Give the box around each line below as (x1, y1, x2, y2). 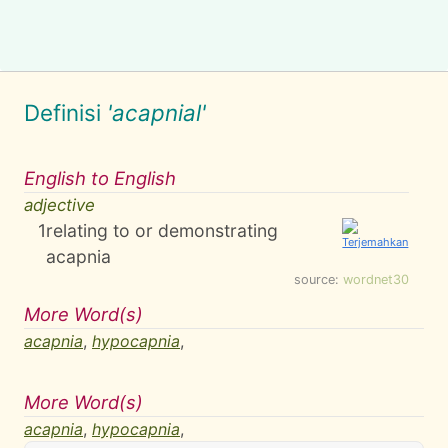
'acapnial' (107, 99, 206, 126)
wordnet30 (343, 272, 409, 287)
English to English (24, 167, 176, 189)
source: (294, 272, 343, 287)
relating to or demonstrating (46, 220, 279, 241)
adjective (24, 195, 95, 215)
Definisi (24, 99, 107, 126)
